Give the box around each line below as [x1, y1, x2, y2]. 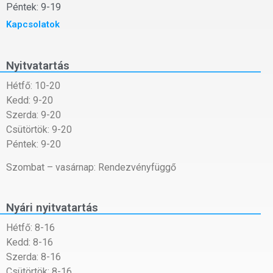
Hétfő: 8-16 [6, 222, 55, 234]
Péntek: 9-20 [6, 138, 61, 150]
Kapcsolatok [6, 18, 60, 30]
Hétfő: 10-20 [6, 79, 60, 91]
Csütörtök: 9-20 [6, 123, 72, 135]
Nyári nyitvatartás [6, 200, 98, 215]
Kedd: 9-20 [6, 94, 53, 106]
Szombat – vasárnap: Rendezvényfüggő [6, 161, 179, 173]
